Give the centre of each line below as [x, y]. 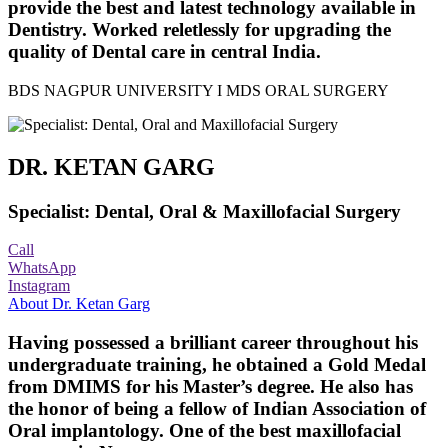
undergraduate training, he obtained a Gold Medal [217, 365]
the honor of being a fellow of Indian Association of [217, 409]
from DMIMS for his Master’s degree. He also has [210, 387]
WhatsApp [42, 268]
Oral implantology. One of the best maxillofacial [204, 431]
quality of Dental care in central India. [164, 52]
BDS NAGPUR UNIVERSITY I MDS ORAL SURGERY [198, 90]
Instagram [39, 286]
